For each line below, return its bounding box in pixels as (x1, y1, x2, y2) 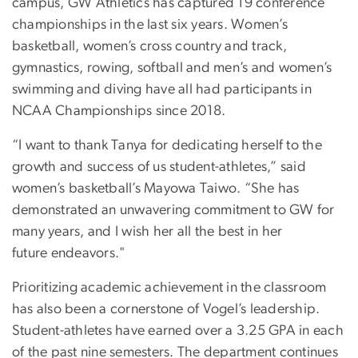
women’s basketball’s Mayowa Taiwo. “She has (12, 181, 300, 197)
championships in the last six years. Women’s (12, 18, 288, 33)
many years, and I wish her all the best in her (12, 225, 283, 240)
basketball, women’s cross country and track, (12, 39, 287, 54)
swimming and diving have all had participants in (12, 82, 312, 97)
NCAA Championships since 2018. (12, 104, 226, 119)
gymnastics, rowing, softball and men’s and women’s (12, 61, 332, 76)
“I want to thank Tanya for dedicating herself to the (12, 138, 322, 153)
